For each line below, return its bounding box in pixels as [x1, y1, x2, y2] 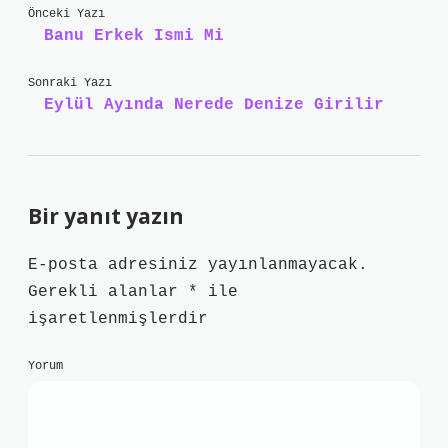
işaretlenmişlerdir [28, 310, 208, 328]
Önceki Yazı [28, 7, 105, 21]
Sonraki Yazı [28, 76, 112, 90]
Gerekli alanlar [28, 283, 188, 301]
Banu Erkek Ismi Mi [44, 27, 224, 45]
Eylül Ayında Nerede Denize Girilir [44, 96, 384, 114]
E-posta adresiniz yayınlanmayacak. [28, 256, 368, 274]
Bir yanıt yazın [28, 202, 184, 230]
